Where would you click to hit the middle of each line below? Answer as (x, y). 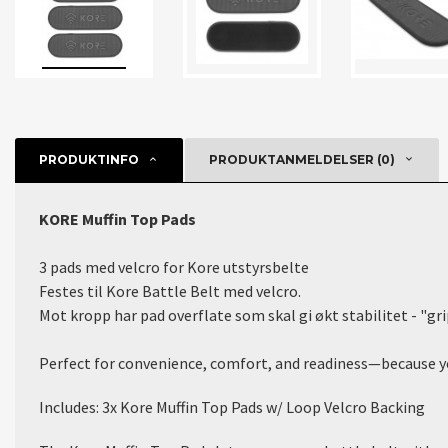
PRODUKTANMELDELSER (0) (302, 159)
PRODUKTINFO (89, 159)
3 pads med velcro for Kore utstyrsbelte (174, 267)
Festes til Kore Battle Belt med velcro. (170, 291)
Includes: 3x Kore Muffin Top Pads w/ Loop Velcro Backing (232, 407)
